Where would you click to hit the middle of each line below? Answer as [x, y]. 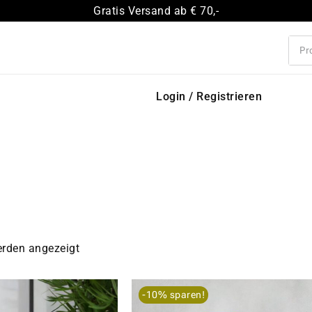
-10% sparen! [173, 294]
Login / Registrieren [209, 97]
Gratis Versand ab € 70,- [156, 11]
